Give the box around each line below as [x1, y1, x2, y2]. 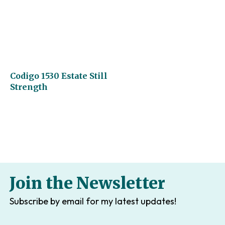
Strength [10, 82, 48, 92]
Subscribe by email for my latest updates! [9, 195, 176, 207]
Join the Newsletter [9, 173, 165, 193]
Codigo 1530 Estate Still [10, 71, 107, 81]
